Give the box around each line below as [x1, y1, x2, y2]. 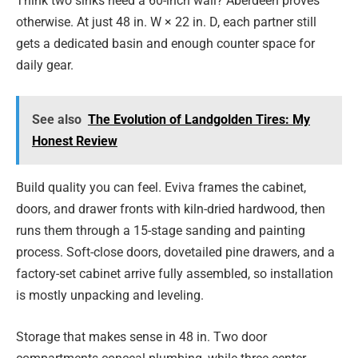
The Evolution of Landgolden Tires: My [87, 111, 310, 127]
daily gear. [16, 58, 74, 74]
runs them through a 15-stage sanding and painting [16, 223, 305, 239]
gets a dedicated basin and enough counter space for [16, 36, 315, 52]
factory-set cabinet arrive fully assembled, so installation [16, 266, 333, 282]
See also [31, 111, 82, 127]
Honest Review [31, 133, 117, 149]
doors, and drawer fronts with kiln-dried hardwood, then [16, 201, 325, 217]
